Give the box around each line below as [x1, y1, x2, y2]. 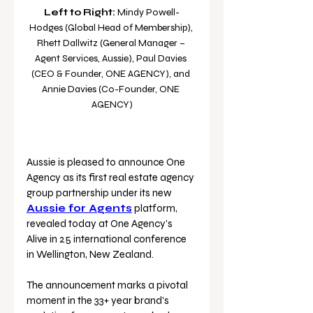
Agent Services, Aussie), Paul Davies [35, 52, 189, 64]
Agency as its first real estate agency [27, 170, 196, 184]
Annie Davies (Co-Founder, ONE [42, 82, 182, 95]
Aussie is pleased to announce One [27, 155, 187, 168]
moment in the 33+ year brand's [27, 293, 171, 307]
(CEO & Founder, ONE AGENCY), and [31, 67, 192, 80]
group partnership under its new [27, 186, 174, 199]
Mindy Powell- [115, 6, 180, 18]
